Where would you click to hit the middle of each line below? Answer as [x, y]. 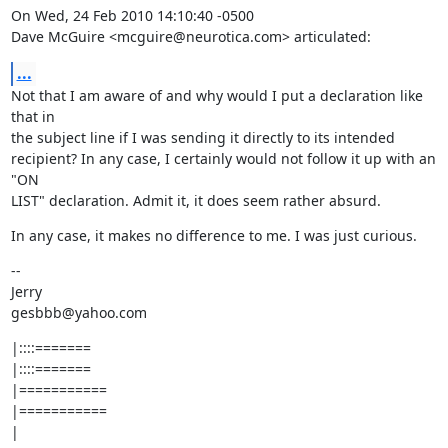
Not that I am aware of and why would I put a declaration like [216, 95]
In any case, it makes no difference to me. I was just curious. [213, 235]
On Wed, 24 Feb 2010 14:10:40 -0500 [132, 15]
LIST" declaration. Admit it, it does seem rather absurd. [195, 200]
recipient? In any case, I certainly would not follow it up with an [223, 158]
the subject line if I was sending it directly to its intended [202, 137]
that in [32, 116]
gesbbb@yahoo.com [78, 312]
